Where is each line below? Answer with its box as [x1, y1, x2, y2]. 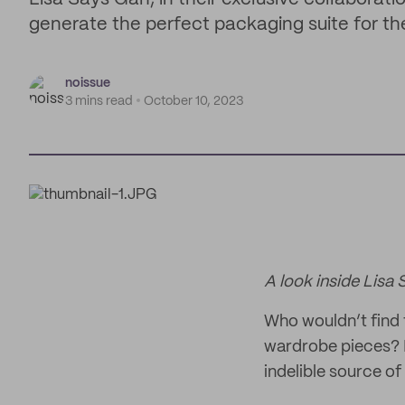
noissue [65, 77, 110, 89]
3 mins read [65, 95, 133, 108]
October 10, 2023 [144, 95, 243, 108]
